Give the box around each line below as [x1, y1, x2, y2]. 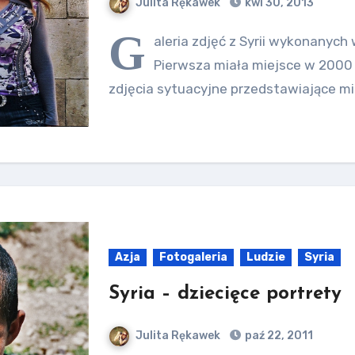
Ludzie [246, 250, 286, 264]
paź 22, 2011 [242, 329, 314, 342]
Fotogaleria [159, 250, 228, 264]
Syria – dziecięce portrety [109, 284, 342, 303]
